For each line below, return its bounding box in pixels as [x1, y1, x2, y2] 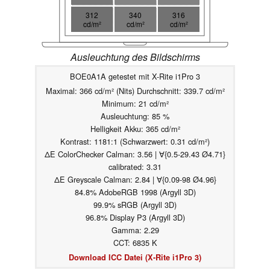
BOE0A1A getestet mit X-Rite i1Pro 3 [70, 70, 200, 82]
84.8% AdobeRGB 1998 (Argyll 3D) [74, 186, 196, 198]
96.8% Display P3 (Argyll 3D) [85, 211, 185, 223]
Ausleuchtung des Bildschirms [70, 49, 200, 64]
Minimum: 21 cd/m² [101, 97, 169, 109]
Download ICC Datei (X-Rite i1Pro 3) [69, 251, 201, 263]
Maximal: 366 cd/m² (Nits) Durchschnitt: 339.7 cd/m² [45, 84, 225, 96]
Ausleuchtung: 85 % [101, 110, 169, 122]
